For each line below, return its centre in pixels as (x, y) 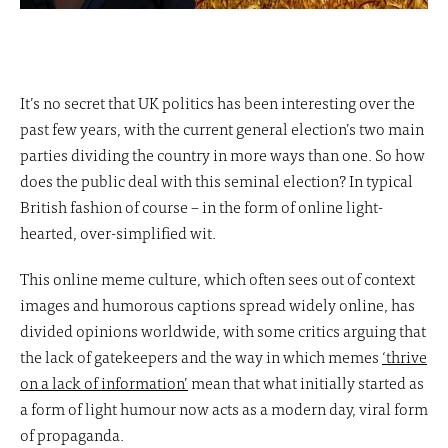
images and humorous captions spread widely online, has (217, 304)
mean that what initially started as (306, 382)
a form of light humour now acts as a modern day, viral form (224, 408)
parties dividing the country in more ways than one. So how (222, 154)
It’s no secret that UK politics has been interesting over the (217, 102)
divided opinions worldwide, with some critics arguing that (223, 330)
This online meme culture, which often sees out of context (217, 278)
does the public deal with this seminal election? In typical (216, 180)
